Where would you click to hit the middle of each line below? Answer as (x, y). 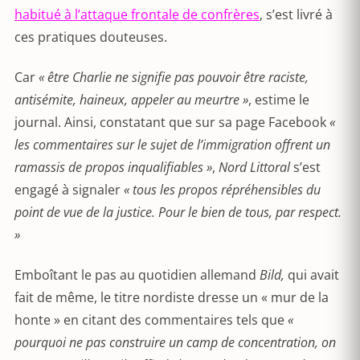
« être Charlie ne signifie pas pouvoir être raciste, (174, 77)
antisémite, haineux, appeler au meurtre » (131, 100)
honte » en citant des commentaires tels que (151, 320)
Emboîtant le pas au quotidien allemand (137, 275)
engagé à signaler (69, 190)
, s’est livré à (296, 14)
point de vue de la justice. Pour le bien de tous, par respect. (178, 212)
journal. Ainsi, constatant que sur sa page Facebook (172, 122)
